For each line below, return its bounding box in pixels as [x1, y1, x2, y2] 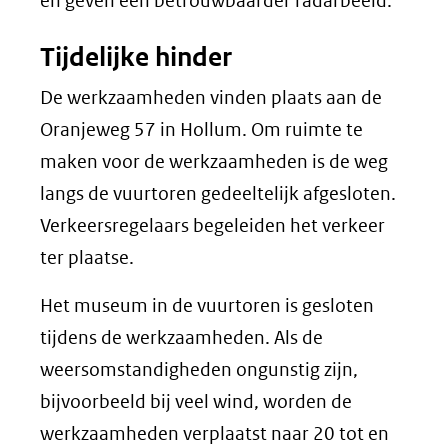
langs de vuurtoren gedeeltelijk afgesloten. [40, 182, 396, 205]
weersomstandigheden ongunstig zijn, [40, 358, 358, 381]
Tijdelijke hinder [40, 41, 232, 73]
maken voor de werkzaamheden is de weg [40, 150, 388, 173]
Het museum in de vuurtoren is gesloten [40, 294, 374, 317]
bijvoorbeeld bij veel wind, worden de [40, 390, 352, 413]
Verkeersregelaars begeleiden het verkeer [40, 214, 385, 237]
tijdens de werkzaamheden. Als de [40, 326, 323, 349]
